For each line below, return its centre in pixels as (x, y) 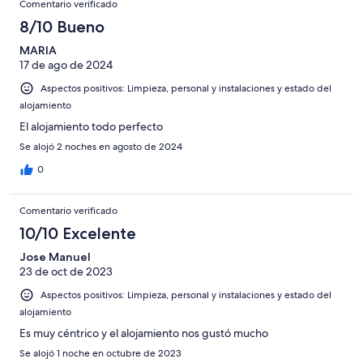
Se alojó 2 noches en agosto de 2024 (101, 147)
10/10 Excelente (78, 234)
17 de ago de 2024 (66, 65)
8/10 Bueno (62, 27)
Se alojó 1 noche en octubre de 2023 (100, 354)
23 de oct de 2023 (66, 272)
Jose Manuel (55, 257)
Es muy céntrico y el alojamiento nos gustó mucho (144, 333)
